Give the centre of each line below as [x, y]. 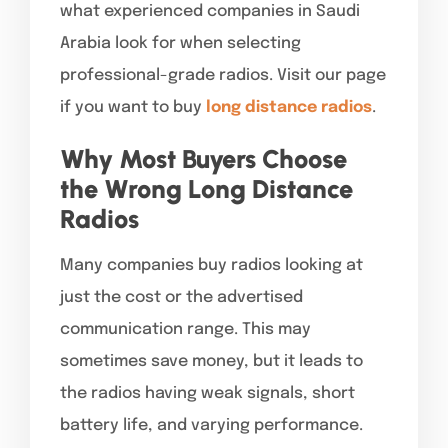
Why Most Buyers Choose [203, 158]
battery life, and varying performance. [211, 425]
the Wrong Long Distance [206, 188]
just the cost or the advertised [181, 297]
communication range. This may [185, 329]
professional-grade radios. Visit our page [223, 75]
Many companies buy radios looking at [211, 265]
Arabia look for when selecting [180, 43]
